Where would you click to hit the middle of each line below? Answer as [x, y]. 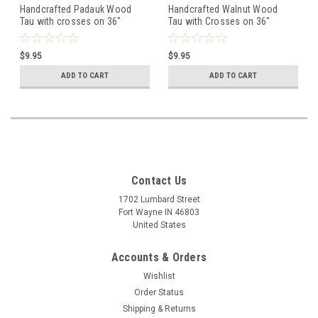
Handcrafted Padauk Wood [76, 9]
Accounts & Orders [159, 257]
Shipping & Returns [159, 308]
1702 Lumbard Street [159, 199]
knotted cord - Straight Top [224, 33]
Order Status [159, 292]
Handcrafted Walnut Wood [223, 9]
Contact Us [159, 180]
